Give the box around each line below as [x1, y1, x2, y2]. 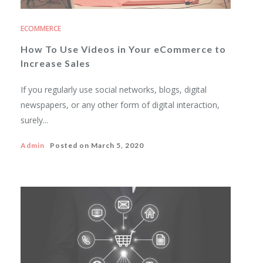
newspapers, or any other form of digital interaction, [21, 99, 220, 110]
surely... [21, 114, 48, 126]
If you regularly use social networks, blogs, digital [21, 84, 207, 95]
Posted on [45, 141, 91, 150]
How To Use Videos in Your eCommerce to [21, 43, 226, 55]
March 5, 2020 [91, 141, 144, 150]
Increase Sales [21, 58, 90, 69]
